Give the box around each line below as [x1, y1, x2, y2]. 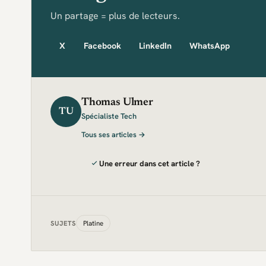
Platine [83, 218, 104, 228]
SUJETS [50, 219, 77, 228]
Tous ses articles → [81, 129, 145, 140]
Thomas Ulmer [81, 96, 153, 108]
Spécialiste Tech [81, 110, 137, 121]
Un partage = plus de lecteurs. [50, 9, 180, 23]
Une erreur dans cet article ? [99, 158, 201, 169]
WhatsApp [189, 40, 230, 51]
